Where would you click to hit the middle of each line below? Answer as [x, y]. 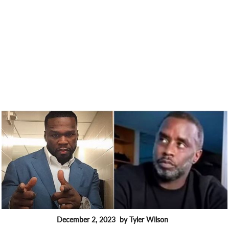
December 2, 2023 [86, 220]
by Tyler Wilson [144, 220]
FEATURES [30, 221]
